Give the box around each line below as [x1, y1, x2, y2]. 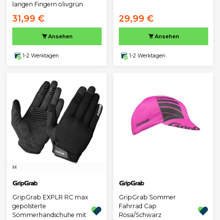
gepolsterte [12, 202, 46, 210]
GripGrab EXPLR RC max [12, 193, 88, 201]
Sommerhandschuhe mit [12, 211, 86, 219]
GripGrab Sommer [118, 193, 176, 201]
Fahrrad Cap [118, 202, 157, 210]
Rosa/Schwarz [118, 211, 162, 219]
